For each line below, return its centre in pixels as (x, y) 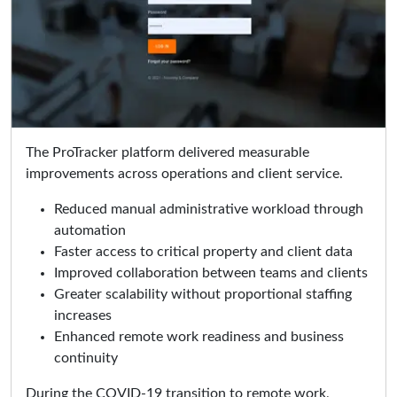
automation (90, 231)
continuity (86, 358)
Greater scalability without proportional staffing (203, 295)
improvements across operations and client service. (184, 174)
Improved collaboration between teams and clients (211, 273)
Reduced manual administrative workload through (209, 210)
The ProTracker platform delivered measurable (167, 153)
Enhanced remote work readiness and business (199, 337)
